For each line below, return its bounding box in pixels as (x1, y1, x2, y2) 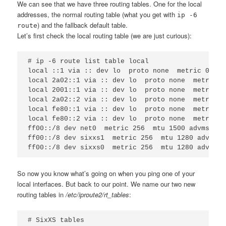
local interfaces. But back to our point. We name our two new (17, 179, 196, 189)
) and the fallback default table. (37, 20, 128, 30)
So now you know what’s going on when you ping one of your (17, 168, 195, 178)
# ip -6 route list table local (28, 57, 149, 65)
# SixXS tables (28, 216, 85, 224)
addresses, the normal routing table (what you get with (17, 9, 178, 19)
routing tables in (17, 189, 66, 199)
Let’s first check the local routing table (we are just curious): (17, 30, 192, 40)
